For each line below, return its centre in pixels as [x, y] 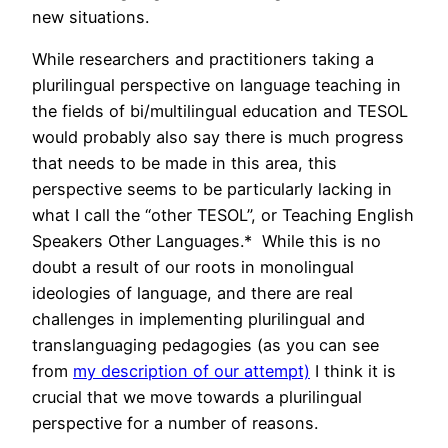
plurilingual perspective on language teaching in [216, 85]
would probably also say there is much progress [218, 137]
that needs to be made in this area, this [184, 163]
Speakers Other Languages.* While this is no [206, 241]
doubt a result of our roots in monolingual [193, 267]
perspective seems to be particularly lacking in [212, 189]
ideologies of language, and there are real [192, 293]
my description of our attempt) [191, 371]
